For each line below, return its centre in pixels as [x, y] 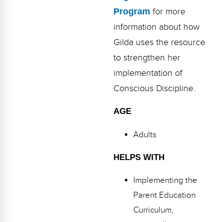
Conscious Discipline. [154, 88]
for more [167, 12]
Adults [145, 135]
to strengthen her [147, 58]
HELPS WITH [139, 158]
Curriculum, [153, 210]
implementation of [148, 73]
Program [132, 11]
